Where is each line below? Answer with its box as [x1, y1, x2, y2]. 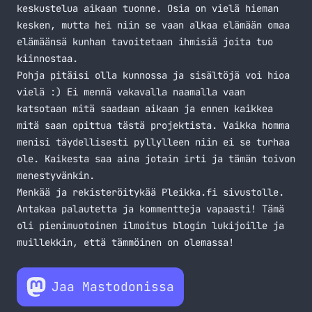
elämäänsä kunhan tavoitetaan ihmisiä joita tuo [17, 36, 273, 48]
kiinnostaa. [17, 52, 78, 65]
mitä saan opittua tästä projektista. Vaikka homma [17, 119, 290, 132]
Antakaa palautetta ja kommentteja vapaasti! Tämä [17, 203, 284, 215]
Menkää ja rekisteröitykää [17, 186, 162, 198]
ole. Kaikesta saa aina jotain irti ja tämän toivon [17, 153, 295, 165]
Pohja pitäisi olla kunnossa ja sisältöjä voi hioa [17, 69, 290, 81]
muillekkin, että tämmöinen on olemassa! [17, 236, 234, 249]
